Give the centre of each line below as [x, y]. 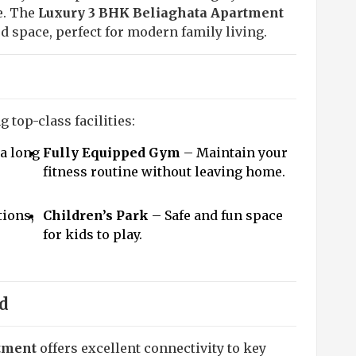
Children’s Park [96, 215]
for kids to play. [93, 234]
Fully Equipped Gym [112, 153]
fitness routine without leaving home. [164, 172]
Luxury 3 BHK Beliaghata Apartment [161, 13]
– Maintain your [234, 153]
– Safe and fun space [216, 215]
